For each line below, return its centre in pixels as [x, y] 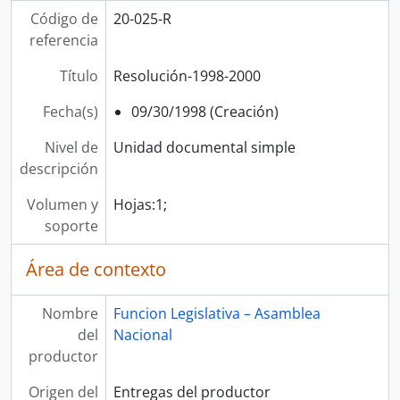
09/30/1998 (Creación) [204, 112]
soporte [71, 226]
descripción [58, 169]
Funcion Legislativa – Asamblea [217, 313]
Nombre [70, 313]
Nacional [142, 335]
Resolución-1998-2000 [187, 76]
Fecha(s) [70, 112]
